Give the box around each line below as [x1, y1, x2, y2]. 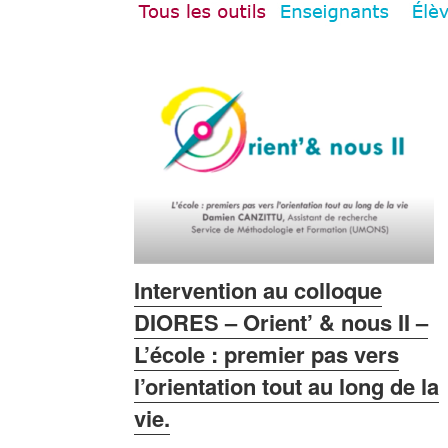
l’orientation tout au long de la [134, 370, 440, 403]
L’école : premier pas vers [134, 338, 400, 371]
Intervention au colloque [134, 274, 383, 307]
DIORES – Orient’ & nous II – [134, 306, 429, 339]
